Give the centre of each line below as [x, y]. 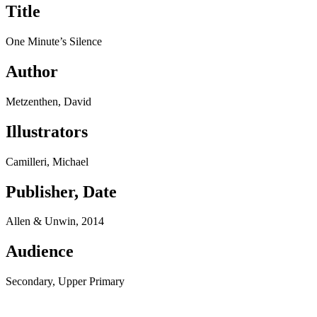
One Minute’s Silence [54, 42]
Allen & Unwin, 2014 [55, 221]
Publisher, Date [61, 191]
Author [32, 71]
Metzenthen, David [48, 101]
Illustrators [47, 131]
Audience [40, 252]
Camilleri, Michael [47, 161]
